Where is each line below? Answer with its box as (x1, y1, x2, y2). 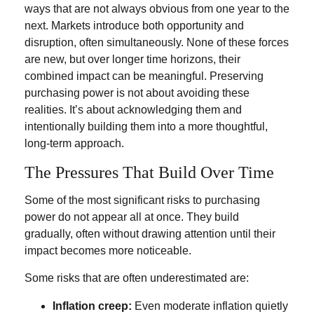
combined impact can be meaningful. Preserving (25, 70, 264, 82)
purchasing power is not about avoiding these (25, 87, 250, 99)
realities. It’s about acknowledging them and (25, 104, 242, 116)
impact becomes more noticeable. (25, 245, 191, 257)
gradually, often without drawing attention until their (25, 228, 275, 240)
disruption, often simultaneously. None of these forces (25, 36, 289, 48)
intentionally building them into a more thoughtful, (25, 121, 268, 132)
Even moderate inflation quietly (132, 300, 288, 312)
